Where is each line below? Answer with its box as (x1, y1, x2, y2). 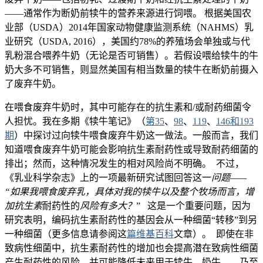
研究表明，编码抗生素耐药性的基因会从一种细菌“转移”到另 (5, 215, 257, 225)
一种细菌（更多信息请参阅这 (5, 229, 127, 240)
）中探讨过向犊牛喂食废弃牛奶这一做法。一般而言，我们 (14, 130, 258, 141)
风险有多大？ (80, 201, 136, 211)
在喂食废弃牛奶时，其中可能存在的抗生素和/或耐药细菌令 (5, 102, 251, 113)
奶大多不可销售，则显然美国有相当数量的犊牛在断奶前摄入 (5, 65, 258, 75)
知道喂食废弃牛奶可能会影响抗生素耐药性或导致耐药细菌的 (5, 144, 258, 155)
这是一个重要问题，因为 (145, 201, 251, 211)
